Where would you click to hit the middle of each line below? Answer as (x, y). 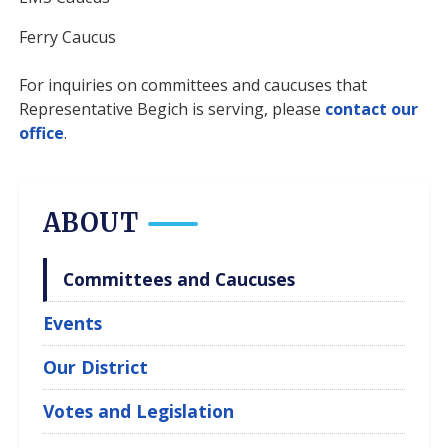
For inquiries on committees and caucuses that (193, 85)
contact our (372, 109)
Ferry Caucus (68, 37)
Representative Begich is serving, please (172, 109)
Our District (96, 367)
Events (73, 323)
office (42, 133)
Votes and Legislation (139, 411)
